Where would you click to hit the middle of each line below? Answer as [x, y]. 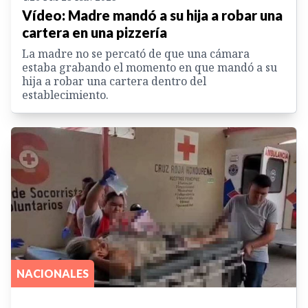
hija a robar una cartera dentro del [114, 81]
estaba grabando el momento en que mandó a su [150, 67]
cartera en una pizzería [95, 32]
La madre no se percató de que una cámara [136, 53]
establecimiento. [65, 95]
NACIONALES [53, 274]
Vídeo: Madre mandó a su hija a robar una [152, 15]
